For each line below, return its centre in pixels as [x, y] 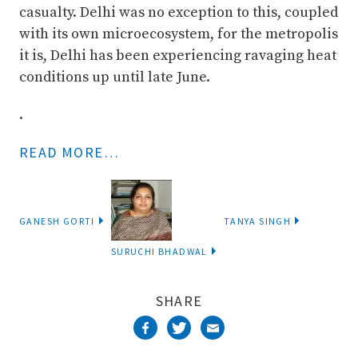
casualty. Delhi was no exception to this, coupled [179, 12]
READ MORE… [69, 152]
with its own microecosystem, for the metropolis [179, 34]
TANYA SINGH [257, 221]
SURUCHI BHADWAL [159, 251]
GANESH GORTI [57, 221]
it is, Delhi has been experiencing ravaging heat [178, 56]
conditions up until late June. [115, 77]
